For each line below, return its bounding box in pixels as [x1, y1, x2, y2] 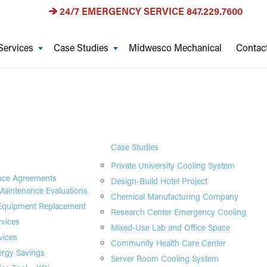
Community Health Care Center [111, 237, 226, 249]
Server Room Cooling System [111, 253, 219, 264]
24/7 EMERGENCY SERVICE [60, 5, 187, 17]
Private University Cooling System [111, 160, 235, 171]
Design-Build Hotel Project [111, 175, 207, 187]
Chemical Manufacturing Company [111, 191, 238, 202]
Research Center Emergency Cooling [111, 206, 246, 218]
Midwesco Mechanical [128, 41, 222, 54]
